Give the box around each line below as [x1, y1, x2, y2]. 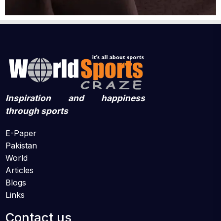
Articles [5, 165, 34, 176]
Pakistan [5, 141, 37, 151]
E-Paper [5, 128, 37, 139]
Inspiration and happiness [5, 93, 145, 104]
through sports [5, 106, 68, 116]
